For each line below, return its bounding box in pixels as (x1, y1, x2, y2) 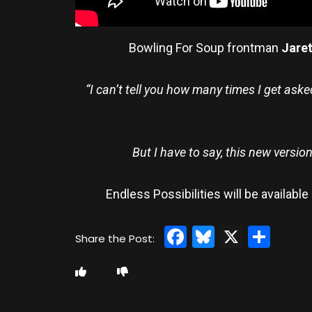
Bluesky (214, 220, 296, 252)
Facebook (186, 220, 292, 252)
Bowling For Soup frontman (129, 40, 281, 55)
